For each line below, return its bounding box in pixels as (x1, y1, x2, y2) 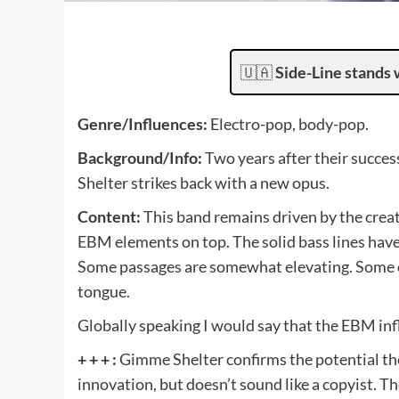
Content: (77, 207, 143, 226)
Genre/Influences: (77, 114, 210, 134)
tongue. (77, 281, 130, 301)
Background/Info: (77, 148, 205, 167)
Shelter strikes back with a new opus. (77, 173, 330, 192)
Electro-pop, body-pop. (210, 114, 369, 134)
